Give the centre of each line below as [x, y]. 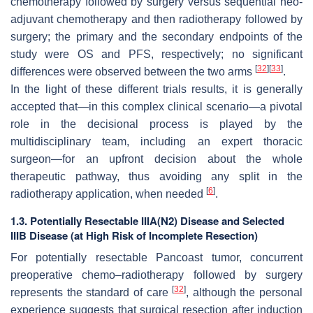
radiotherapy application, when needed [108, 194]
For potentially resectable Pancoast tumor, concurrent [156, 257]
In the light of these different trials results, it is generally [156, 89]
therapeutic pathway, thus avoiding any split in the [156, 176]
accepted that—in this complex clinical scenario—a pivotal [156, 106]
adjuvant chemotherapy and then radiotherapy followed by [156, 19]
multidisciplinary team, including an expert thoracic [156, 141]
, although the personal [244, 292]
